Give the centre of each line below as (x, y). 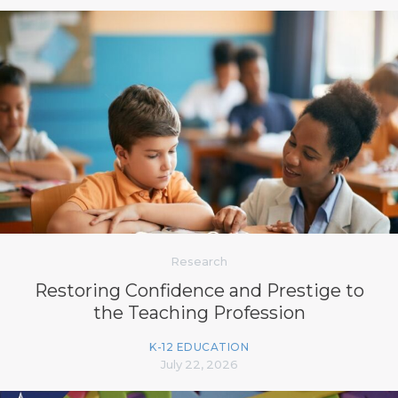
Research (199, 261)
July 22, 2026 (199, 364)
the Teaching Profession (199, 312)
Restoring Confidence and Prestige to (199, 290)
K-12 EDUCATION (199, 346)
